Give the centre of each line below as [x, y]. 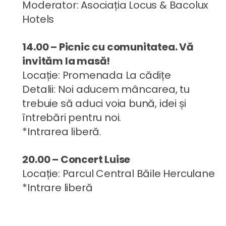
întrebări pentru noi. [72, 117]
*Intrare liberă [58, 187]
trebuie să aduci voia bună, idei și [104, 103]
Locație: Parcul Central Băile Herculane [119, 173]
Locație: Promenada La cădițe [97, 75]
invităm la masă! [66, 61]
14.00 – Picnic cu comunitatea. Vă [108, 47]
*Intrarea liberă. [62, 131]
